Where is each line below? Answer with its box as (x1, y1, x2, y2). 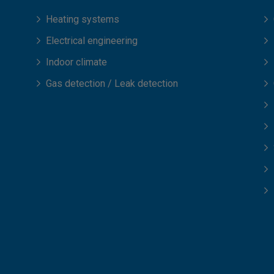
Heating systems (46, 13, 119, 25)
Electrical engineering (46, 35, 138, 46)
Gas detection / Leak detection (46, 78, 178, 89)
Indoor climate (46, 56, 107, 68)
